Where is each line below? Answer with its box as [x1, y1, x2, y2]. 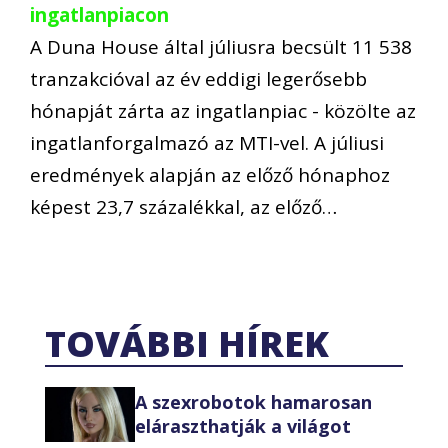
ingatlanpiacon [30, 2, 169, 29]
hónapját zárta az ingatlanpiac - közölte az [30, 98, 416, 125]
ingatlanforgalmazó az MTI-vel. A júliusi [30, 130, 384, 157]
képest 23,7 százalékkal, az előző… [30, 194, 337, 221]
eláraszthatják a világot [135, 414, 351, 439]
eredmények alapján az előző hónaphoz [30, 162, 390, 189]
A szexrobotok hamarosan [135, 390, 372, 415]
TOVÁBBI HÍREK [45, 318, 329, 368]
